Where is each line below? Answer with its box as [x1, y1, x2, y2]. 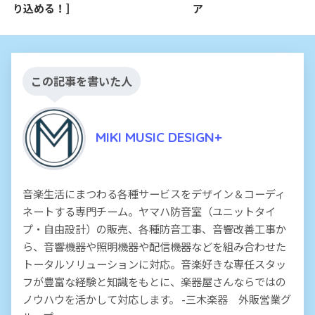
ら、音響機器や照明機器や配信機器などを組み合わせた [22, 238, 286, 254]
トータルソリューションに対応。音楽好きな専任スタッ [22, 255, 286, 271]
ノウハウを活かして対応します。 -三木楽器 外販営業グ [22, 290, 291, 307]
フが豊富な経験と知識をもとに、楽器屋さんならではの [22, 273, 286, 289]
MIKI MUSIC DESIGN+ [96, 129, 221, 146]
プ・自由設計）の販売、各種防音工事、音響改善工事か [22, 220, 286, 236]
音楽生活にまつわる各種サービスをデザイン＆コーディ [22, 185, 285, 201]
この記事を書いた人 [31, 72, 132, 89]
